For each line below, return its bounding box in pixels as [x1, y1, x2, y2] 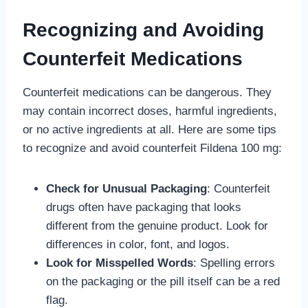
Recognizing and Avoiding [22, 19, 264, 41]
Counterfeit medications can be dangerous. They [22, 85, 272, 99]
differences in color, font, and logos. [45, 237, 230, 251]
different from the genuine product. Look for [45, 219, 268, 232]
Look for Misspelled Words [45, 256, 193, 269]
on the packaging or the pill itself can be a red [45, 274, 280, 288]
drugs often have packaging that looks [45, 200, 241, 214]
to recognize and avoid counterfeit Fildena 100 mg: [22, 141, 282, 155]
